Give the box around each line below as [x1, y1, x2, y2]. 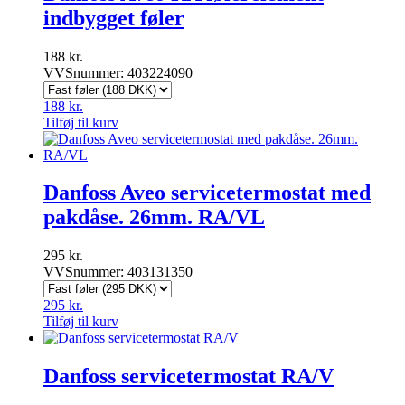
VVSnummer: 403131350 [43, 264, 193, 280]
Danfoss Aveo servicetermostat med [43, 181, 371, 205]
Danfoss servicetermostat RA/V [43, 364, 334, 389]
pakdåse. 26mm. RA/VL [43, 205, 265, 230]
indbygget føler [43, 5, 184, 30]
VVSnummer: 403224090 [43, 64, 193, 80]
